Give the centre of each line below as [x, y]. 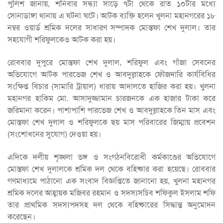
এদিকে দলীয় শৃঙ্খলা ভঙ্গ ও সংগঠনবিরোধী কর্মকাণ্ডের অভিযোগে [111, 157]
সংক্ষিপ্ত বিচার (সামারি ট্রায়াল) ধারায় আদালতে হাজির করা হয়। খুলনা [111, 86]
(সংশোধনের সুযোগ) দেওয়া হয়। [54, 134]
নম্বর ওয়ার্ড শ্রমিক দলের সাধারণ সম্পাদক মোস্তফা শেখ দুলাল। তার [111, 28]
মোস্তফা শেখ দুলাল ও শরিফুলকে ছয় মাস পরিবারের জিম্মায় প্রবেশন [111, 122]
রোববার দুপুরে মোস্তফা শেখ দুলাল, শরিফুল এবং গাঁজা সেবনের [111, 62]
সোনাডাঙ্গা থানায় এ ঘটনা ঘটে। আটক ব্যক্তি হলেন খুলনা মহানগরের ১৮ [111, 16]
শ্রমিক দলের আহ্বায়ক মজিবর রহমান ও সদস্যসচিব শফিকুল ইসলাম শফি [111, 193]
